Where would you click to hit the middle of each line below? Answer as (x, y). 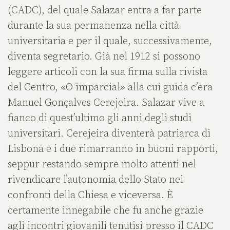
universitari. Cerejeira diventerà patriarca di (109, 134)
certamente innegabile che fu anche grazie (106, 211)
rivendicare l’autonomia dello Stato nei (95, 180)
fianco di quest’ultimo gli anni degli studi (100, 119)
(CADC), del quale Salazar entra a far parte (105, 11)
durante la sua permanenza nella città (93, 26)
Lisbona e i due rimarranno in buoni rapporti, (113, 149)
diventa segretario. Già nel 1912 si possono (104, 57)
